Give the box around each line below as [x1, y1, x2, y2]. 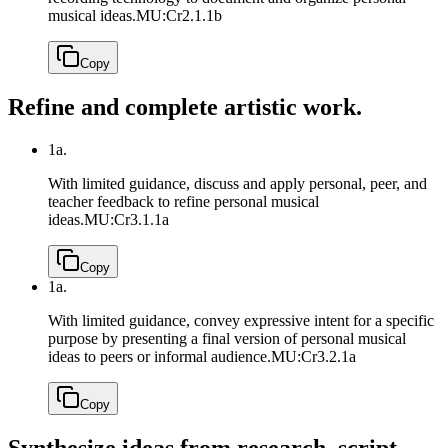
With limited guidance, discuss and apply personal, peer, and [48, 175, 427, 193]
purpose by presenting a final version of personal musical [48, 330, 406, 348]
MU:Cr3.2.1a [271, 348, 356, 366]
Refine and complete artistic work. [8, 94, 362, 121]
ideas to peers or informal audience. [48, 348, 271, 366]
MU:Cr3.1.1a [84, 211, 169, 229]
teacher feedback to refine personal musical [48, 193, 319, 211]
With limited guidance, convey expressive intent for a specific [48, 312, 434, 330]
